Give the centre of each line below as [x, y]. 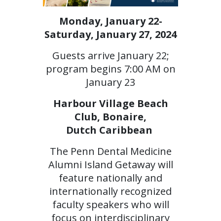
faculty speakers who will [110, 205]
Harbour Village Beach [110, 104]
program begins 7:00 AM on [110, 69]
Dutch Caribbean [110, 130]
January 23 [110, 82]
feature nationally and [110, 178]
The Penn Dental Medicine [110, 151]
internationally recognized [110, 191]
